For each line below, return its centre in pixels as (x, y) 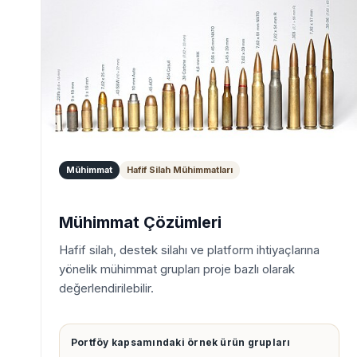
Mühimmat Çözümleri (140, 222)
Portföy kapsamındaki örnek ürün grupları (181, 342)
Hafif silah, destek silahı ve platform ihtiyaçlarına (189, 249)
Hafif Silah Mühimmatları (180, 169)
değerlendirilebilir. (106, 288)
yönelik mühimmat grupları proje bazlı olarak (177, 269)
